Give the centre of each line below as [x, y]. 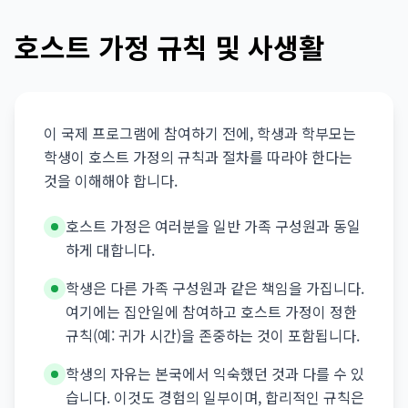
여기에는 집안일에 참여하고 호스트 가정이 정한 [211, 311]
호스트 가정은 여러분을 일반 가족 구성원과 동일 [213, 226]
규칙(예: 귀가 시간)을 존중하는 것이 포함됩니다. [213, 335]
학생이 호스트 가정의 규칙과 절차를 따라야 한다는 [198, 157]
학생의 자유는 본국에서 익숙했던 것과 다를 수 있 [215, 373]
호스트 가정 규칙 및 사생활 [169, 46]
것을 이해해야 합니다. [111, 180]
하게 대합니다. [110, 250]
